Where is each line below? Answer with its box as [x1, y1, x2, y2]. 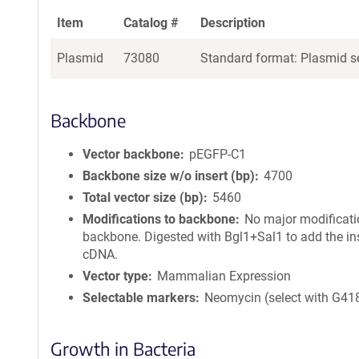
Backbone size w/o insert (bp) [83, 168, 255, 184]
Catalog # [123, 15, 179, 30]
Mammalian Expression [157, 268, 292, 284]
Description [200, 15, 265, 30]
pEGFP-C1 [189, 147, 247, 162]
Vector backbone [83, 147, 180, 162]
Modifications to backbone [83, 212, 236, 227]
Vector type [83, 268, 148, 284]
